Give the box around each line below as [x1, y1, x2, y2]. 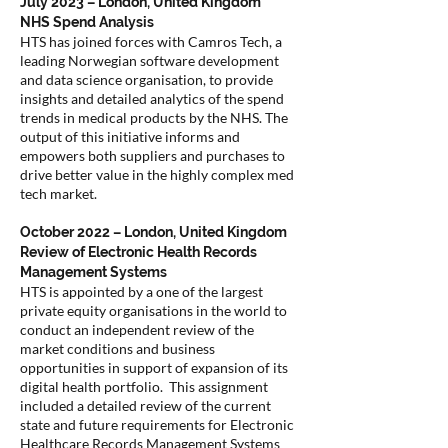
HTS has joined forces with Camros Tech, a [20, 33, 282, 50]
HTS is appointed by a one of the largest [20, 283, 263, 300]
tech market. [20, 185, 103, 202]
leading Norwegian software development [20, 52, 279, 69]
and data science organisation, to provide [20, 71, 273, 88]
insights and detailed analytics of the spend [20, 90, 284, 107]
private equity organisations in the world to [20, 302, 287, 319]
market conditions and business [20, 340, 215, 357]
